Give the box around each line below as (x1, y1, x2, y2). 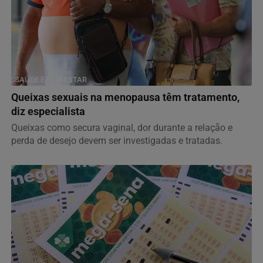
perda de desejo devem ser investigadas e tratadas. (11, 134, 222, 146)
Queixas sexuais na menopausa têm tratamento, (11, 91, 240, 103)
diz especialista (11, 105, 85, 117)
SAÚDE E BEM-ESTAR (15, 75, 87, 84)
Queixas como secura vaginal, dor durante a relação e (11, 122, 232, 133)
